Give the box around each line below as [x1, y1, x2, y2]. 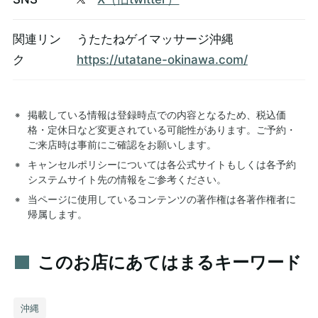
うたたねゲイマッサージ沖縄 [76, 31, 234, 46]
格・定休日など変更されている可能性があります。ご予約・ [28, 123, 297, 136]
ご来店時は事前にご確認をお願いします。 [28, 138, 217, 150]
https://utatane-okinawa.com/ [76, 52, 248, 67]
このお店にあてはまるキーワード [37, 251, 302, 273]
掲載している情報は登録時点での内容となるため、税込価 [28, 108, 287, 121]
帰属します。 [28, 207, 88, 220]
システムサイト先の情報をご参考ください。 [28, 172, 227, 185]
